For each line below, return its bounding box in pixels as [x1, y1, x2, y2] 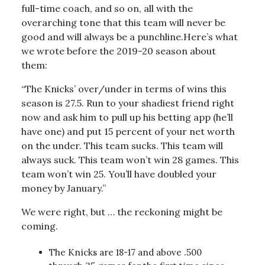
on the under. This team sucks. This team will [21, 139, 223, 151]
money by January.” [21, 182, 106, 194]
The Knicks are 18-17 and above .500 [49, 246, 202, 258]
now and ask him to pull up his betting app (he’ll [21, 111, 233, 123]
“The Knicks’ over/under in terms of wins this [21, 82, 227, 95]
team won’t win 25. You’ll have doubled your [21, 167, 216, 180]
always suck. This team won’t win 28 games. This [21, 153, 239, 166]
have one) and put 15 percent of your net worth [21, 125, 235, 137]
